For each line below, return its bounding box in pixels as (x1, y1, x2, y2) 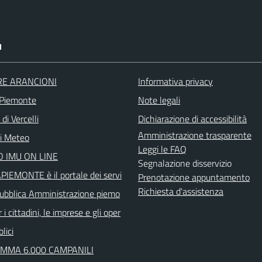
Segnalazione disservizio (138, 156, 232, 171)
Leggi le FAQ (138, 142, 187, 157)
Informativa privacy (138, 74, 213, 89)
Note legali (138, 93, 180, 108)
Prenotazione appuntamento (138, 170, 250, 185)
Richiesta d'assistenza (138, 184, 223, 199)
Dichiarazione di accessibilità (138, 112, 247, 126)
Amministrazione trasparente (138, 128, 251, 143)
